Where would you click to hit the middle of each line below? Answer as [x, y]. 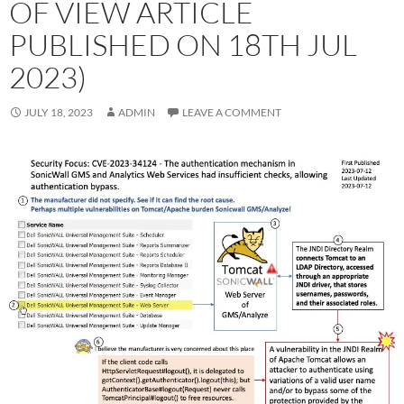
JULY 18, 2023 [59, 112]
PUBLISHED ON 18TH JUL [183, 45]
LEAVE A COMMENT [232, 112]
